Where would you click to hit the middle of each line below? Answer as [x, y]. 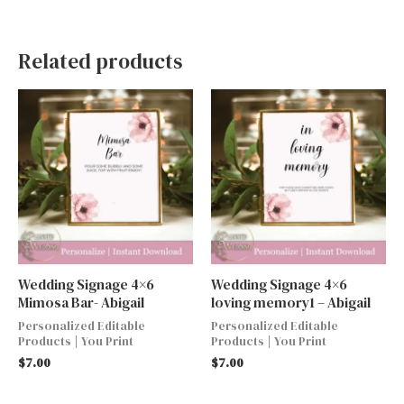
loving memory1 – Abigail [291, 302]
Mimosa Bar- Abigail [81, 302]
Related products [100, 62]
